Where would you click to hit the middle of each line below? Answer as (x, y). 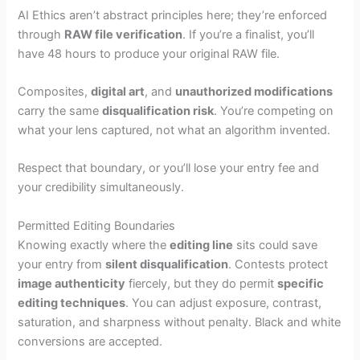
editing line (202, 245)
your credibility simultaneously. (101, 188)
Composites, (55, 92)
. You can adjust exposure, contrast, (224, 303)
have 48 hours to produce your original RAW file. (149, 53)
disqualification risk (158, 111)
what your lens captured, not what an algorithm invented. (174, 131)
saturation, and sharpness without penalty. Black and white (180, 322)
